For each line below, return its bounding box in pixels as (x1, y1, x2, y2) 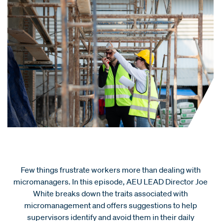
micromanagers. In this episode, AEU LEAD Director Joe (13, 176, 208, 186)
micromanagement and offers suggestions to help (24, 200, 197, 210)
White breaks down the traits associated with (33, 188, 188, 198)
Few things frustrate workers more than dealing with (20, 164, 201, 175)
